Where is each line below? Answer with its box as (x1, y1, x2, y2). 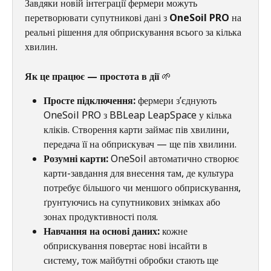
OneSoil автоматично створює (108, 152, 241, 166)
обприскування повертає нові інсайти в (44, 239, 210, 253)
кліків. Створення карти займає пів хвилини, (44, 123, 232, 137)
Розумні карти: (44, 152, 108, 166)
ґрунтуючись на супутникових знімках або (44, 195, 223, 209)
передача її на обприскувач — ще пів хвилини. (44, 137, 237, 151)
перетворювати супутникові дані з (25, 11, 169, 25)
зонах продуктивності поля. (44, 210, 158, 224)
